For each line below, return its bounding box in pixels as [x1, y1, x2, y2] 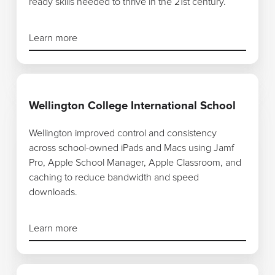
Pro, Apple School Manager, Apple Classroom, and [29, 156, 242, 169]
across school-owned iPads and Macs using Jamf [29, 141, 234, 154]
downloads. [29, 185, 78, 198]
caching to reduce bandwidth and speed [29, 171, 199, 184]
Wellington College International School [29, 98, 236, 113]
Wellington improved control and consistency [29, 126, 217, 139]
